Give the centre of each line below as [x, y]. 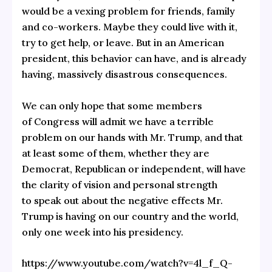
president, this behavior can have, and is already [134, 59]
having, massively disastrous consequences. [124, 74]
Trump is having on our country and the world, [130, 216]
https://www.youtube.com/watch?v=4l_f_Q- [127, 263]
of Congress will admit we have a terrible [117, 121]
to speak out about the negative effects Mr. [122, 200]
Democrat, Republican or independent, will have [134, 168]
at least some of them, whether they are [115, 153]
